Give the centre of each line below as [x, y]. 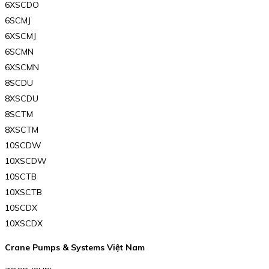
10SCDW [23, 145]
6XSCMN [22, 67]
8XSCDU [22, 98]
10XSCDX [24, 223]
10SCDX [21, 207]
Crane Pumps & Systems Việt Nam [75, 247]
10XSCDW [26, 161]
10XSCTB [23, 192]
